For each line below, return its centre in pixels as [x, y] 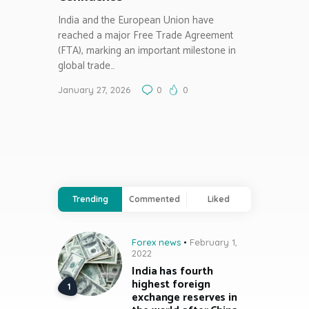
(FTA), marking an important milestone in [147, 51]
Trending [90, 199]
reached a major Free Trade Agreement [146, 36]
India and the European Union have [136, 21]
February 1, [213, 242]
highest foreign [171, 285]
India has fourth [172, 272]
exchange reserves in [185, 298]
